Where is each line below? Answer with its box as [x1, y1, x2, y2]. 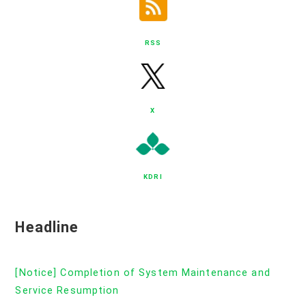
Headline [15, 219, 79, 236]
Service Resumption [15, 284, 120, 296]
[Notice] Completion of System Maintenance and [15, 266, 270, 279]
